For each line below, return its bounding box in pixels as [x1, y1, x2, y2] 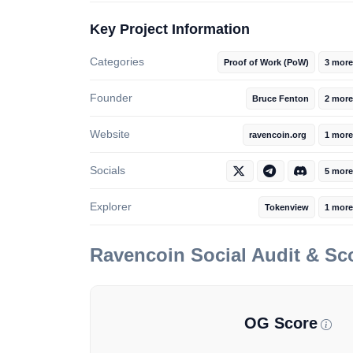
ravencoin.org [249, 130, 309, 140]
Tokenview [265, 203, 309, 213]
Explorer [90, 200, 132, 214]
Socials [90, 164, 125, 177]
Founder [90, 91, 132, 105]
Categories [90, 55, 144, 69]
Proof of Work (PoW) [224, 58, 309, 68]
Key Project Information [90, 21, 250, 38]
